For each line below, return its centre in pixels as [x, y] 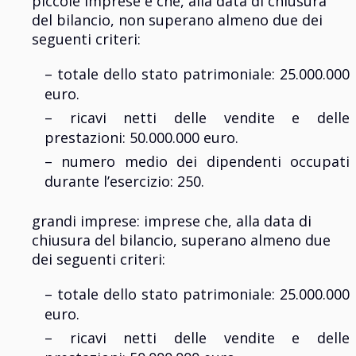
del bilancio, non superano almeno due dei [177, 20]
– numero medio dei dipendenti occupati [197, 162]
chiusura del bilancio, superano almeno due [181, 240]
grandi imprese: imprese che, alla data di [172, 221]
